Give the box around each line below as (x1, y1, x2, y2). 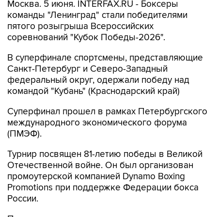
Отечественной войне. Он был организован (7, 160, 193, 171)
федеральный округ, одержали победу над (7, 75, 189, 86)
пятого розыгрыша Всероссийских (7, 21, 154, 32)
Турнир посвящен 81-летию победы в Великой (7, 149, 202, 160)
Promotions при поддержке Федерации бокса (7, 182, 199, 193)
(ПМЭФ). (7, 128, 42, 139)
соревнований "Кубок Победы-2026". (7, 32, 165, 43)
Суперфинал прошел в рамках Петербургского (7, 106, 207, 117)
